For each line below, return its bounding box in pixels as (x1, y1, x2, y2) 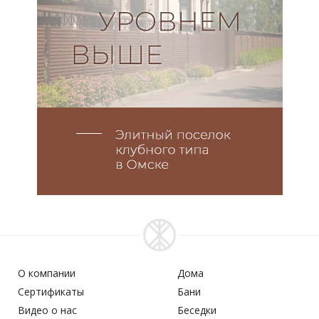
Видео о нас (18, 303, 77, 317)
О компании (18, 266, 75, 280)
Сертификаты (18, 285, 84, 298)
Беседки (177, 303, 216, 317)
